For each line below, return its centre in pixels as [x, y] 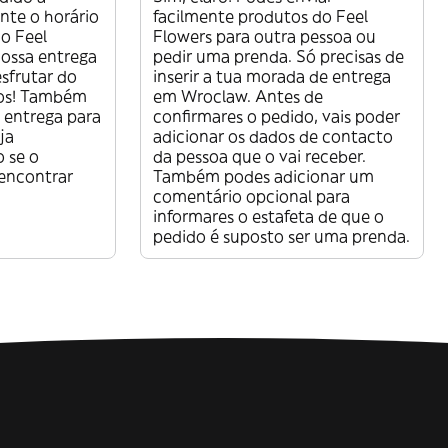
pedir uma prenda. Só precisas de [278, 56]
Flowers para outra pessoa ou [264, 36]
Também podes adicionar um [263, 176]
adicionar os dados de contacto [273, 136]
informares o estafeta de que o [268, 216]
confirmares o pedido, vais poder [276, 116]
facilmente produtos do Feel [260, 16]
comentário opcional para [251, 196]
